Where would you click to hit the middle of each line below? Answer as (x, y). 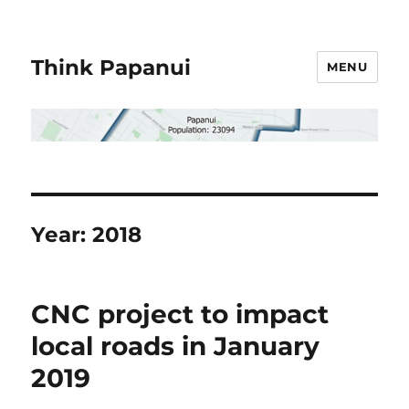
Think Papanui (111, 67)
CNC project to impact (180, 314)
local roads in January (176, 346)
